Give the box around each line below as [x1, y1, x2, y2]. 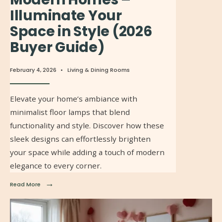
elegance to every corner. [10, 161, 102, 171]
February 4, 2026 [10, 66, 56, 74]
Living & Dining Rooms [67, 66, 130, 74]
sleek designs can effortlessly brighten [10, 134, 151, 144]
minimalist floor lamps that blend [10, 107, 130, 117]
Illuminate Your [10, 6, 122, 26]
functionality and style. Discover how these [10, 120, 164, 131]
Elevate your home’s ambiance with [10, 94, 137, 104]
